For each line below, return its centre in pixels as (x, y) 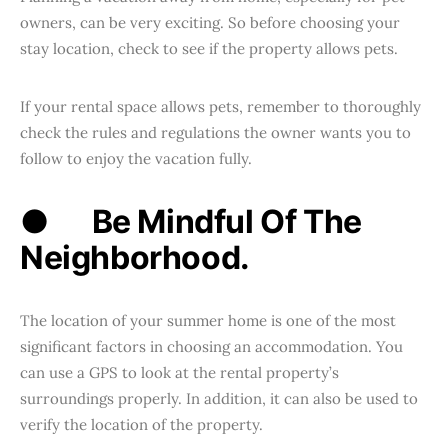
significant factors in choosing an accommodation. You (211, 346)
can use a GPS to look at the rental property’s (179, 372)
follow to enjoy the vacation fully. (136, 158)
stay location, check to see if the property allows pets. (209, 48)
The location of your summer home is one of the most (208, 320)
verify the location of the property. (141, 424)
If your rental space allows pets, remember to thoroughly (220, 106)
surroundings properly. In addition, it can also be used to (219, 398)
